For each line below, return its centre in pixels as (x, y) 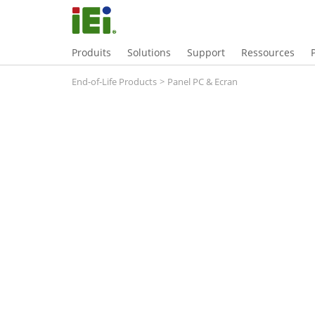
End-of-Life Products (114, 82)
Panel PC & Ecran (202, 82)
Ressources (268, 52)
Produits (91, 52)
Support (206, 52)
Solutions (149, 52)
